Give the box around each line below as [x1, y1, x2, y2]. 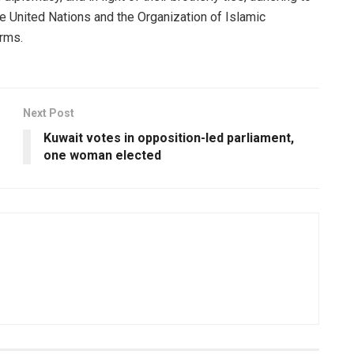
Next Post [23, 106, 74, 119]
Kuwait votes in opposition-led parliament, [43, 130, 294, 145]
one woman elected [43, 147, 161, 163]
